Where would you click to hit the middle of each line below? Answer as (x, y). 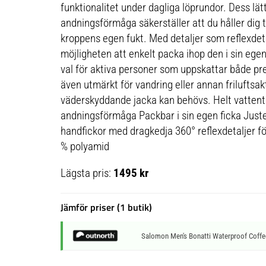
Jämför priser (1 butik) (106, 208)
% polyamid (85, 147)
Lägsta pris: (87, 173)
